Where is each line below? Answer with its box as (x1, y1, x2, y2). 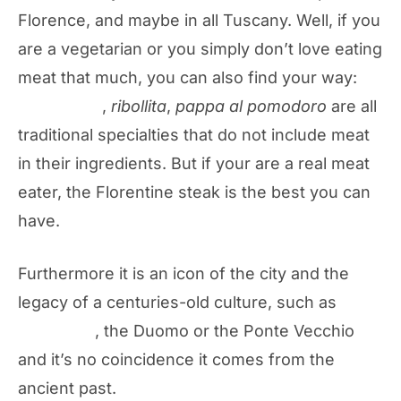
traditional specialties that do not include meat (18, 125, 370, 144)
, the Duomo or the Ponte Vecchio (95, 321, 354, 340)
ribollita (111, 97, 166, 115)
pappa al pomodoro (175, 97, 327, 115)
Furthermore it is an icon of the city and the (18, 264, 349, 283)
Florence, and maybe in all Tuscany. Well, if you (18, 11, 380, 30)
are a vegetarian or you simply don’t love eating (18, 39, 382, 58)
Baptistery (18, 321, 95, 340)
